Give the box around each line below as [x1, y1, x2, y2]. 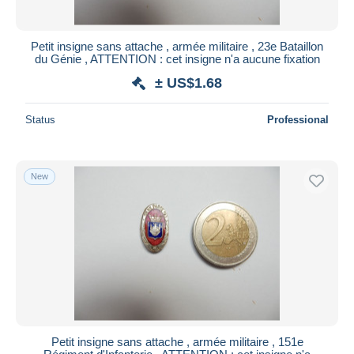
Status [25, 113, 55, 126]
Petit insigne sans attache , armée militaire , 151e [51, 334, 303, 348]
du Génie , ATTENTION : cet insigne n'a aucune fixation [34, 51, 320, 66]
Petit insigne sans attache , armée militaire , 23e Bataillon [31, 39, 323, 53]
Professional [267, 113, 329, 126]
